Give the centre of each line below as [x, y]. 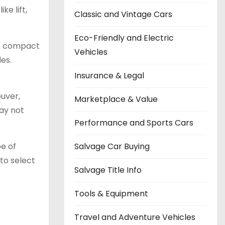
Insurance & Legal [109, 76]
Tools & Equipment [111, 194]
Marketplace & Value [116, 99]
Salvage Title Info [108, 170]
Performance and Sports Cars [134, 123]
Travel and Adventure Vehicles [135, 217]
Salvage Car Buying [112, 146]
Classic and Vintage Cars [123, 14]
